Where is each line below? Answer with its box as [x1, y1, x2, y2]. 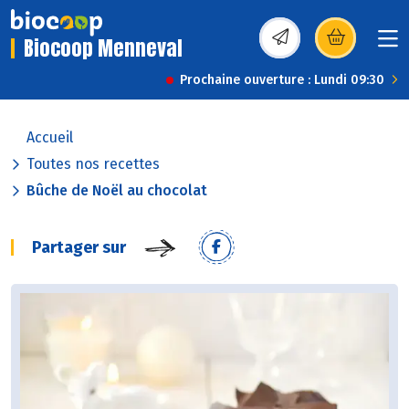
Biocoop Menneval [24, 33, 183, 64]
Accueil [26, 129, 73, 147]
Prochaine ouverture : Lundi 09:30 [180, 72, 384, 89]
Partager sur [32, 237, 126, 258]
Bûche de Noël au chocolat [26, 182, 207, 200]
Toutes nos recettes [26, 155, 160, 173]
